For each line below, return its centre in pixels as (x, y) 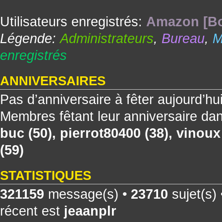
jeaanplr (90, 211)
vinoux (198, 133)
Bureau (183, 38)
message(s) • (87, 194)
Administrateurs (107, 38)
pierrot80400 (100, 133)
